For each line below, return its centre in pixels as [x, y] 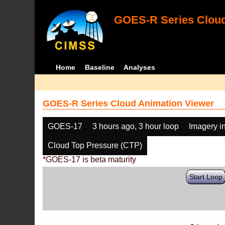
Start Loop [206, 177]
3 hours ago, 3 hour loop [136, 126]
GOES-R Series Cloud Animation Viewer [129, 103]
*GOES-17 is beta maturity [90, 159]
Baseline [99, 67]
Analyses [140, 67]
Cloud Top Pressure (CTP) [95, 145]
